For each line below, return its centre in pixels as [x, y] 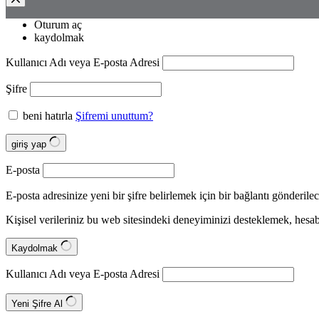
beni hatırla [48, 116]
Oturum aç [58, 25]
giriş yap [30, 144]
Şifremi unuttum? [114, 116]
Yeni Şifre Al [38, 304]
